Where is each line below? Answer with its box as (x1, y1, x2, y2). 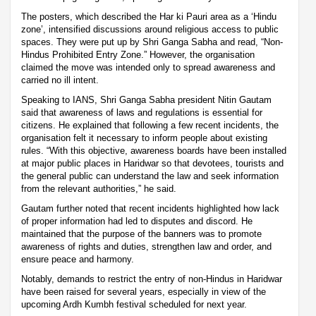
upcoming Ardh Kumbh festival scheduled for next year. (21, 298, 247, 310)
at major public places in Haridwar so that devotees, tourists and (21, 157, 284, 169)
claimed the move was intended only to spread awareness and (21, 61, 275, 73)
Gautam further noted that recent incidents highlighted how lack (21, 202, 279, 214)
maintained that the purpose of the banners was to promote (21, 228, 262, 239)
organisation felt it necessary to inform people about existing (21, 132, 267, 143)
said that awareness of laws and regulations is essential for (21, 107, 262, 118)
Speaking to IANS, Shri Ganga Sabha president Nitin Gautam (21, 94, 272, 105)
